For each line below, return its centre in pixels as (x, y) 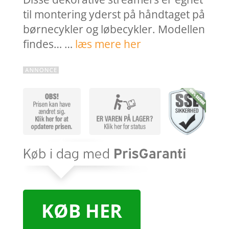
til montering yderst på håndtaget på (114, 15)
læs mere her (108, 44)
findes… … (49, 44)
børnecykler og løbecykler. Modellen (114, 29)
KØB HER (82, 211)
